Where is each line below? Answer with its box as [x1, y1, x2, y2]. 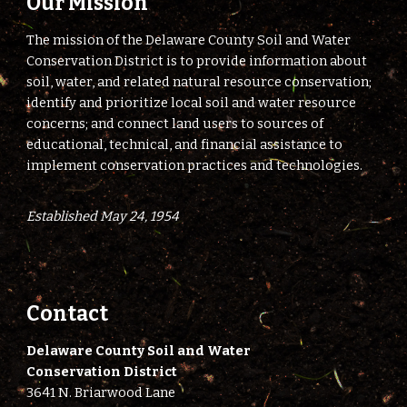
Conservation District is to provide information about [26, 53, 368, 69]
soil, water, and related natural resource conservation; [26, 74, 372, 90]
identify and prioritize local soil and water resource [26, 94, 357, 111]
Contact [26, 302, 109, 326]
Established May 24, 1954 [26, 208, 180, 224]
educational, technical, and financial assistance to [26, 136, 343, 153]
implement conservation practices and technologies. [26, 157, 363, 174]
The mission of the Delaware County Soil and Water [26, 32, 352, 48]
